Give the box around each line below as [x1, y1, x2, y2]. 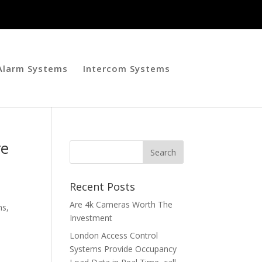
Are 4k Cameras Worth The [70, 199, 173, 210]
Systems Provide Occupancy [70, 243, 177, 254]
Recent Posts [70, 180, 136, 194]
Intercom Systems [83, 63, 170, 74]
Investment [70, 212, 113, 223]
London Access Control [70, 230, 158, 241]
